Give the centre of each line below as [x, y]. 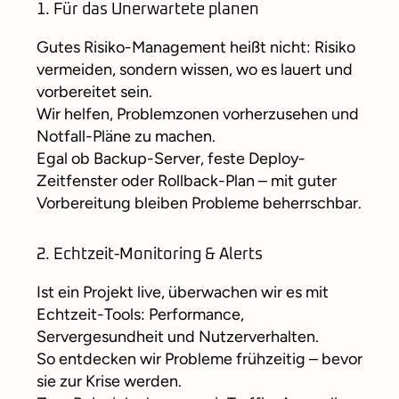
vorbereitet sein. [94, 92]
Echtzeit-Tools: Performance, [140, 315]
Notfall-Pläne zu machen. [126, 137]
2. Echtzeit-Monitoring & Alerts [150, 255]
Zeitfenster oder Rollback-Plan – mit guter [187, 181]
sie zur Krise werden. [109, 382]
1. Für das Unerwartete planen [148, 10]
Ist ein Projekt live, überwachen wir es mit [183, 293]
